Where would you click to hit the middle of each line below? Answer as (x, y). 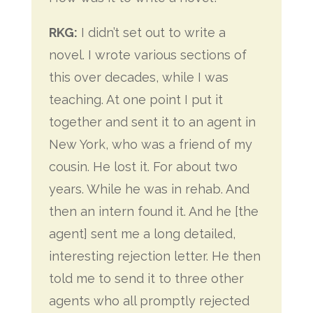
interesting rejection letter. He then (154, 256)
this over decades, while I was (138, 77)
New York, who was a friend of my (150, 144)
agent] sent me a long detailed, (142, 234)
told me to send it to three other (146, 278)
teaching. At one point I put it (136, 100)
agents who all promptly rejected (149, 301)
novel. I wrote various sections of (147, 55)
